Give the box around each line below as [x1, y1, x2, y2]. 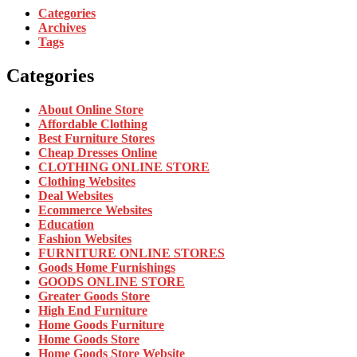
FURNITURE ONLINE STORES [38, 246, 225, 261]
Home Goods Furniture [38, 318, 164, 332]
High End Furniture [38, 304, 147, 318]
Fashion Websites [38, 232, 131, 246]
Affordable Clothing [38, 117, 147, 131]
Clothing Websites [38, 175, 135, 189]
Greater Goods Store [38, 289, 150, 304]
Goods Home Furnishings [38, 261, 175, 275]
